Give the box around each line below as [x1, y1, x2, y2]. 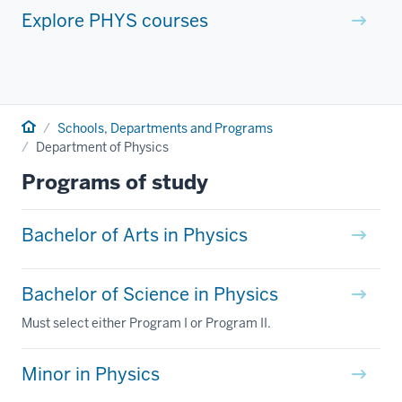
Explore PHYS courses [22, 8, 208, 32]
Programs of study [22, 168, 208, 196]
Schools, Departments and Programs [57, 119, 273, 136]
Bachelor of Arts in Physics [22, 223, 248, 247]
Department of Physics [36, 138, 169, 155]
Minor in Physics [22, 362, 160, 386]
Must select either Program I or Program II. [22, 314, 271, 331]
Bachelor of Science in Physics [22, 282, 278, 306]
